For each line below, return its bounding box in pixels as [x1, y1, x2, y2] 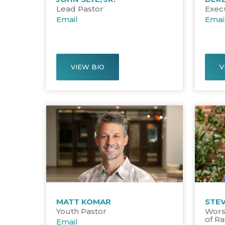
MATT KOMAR [56, 196, 111, 206]
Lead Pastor [56, 4, 104, 14]
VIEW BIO [71, 62, 105, 71]
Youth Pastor [56, 206, 107, 216]
